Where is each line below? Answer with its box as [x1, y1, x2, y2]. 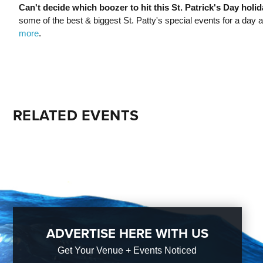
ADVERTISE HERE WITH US [46, 224, 208, 243]
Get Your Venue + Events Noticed [58, 245, 197, 255]
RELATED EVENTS [12, 104, 139, 126]
